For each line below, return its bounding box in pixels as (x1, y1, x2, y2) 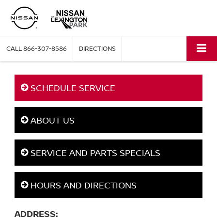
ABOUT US (28, 114, 75, 126)
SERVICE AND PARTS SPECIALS (28, 147, 160, 159)
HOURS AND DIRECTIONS (28, 179, 137, 191)
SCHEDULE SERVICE (28, 82, 115, 94)
